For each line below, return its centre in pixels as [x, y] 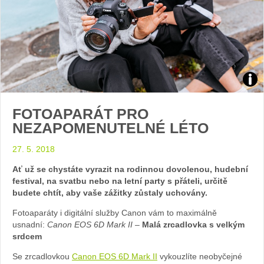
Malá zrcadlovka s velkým [193, 224]
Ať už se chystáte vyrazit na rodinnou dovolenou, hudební [130, 169]
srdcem [27, 236]
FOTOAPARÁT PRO [80, 113]
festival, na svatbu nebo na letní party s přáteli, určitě [120, 181]
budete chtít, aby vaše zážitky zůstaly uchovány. [110, 192]
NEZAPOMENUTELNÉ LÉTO [110, 128]
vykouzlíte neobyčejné [200, 256]
